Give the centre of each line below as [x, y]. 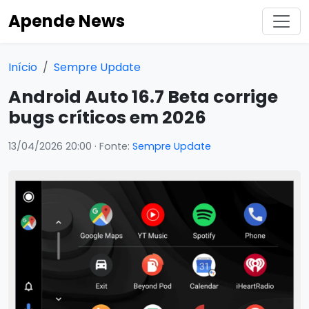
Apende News [67, 21]
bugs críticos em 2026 [107, 118]
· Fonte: [112, 146]
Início [23, 67]
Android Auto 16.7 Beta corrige [143, 97]
